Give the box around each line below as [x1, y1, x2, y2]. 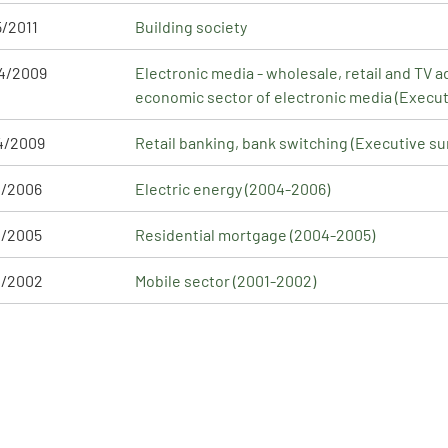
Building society [135, 16, 247, 36]
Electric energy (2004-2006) [135, 178, 330, 198]
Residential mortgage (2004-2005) [135, 224, 375, 244]
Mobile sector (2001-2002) [135, 270, 316, 290]
